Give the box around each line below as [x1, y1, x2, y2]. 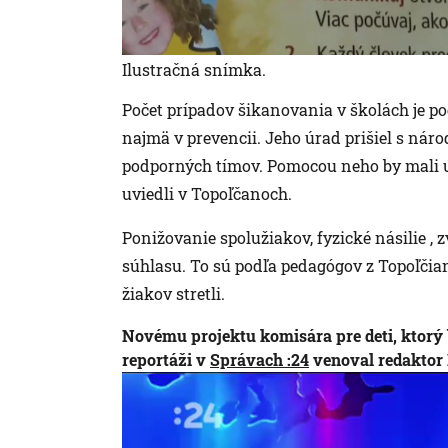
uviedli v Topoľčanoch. [122, 182, 292, 204]
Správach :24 [210, 348, 309, 370]
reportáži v [122, 348, 210, 370]
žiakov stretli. [122, 282, 225, 304]
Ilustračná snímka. [122, 58, 266, 80]
